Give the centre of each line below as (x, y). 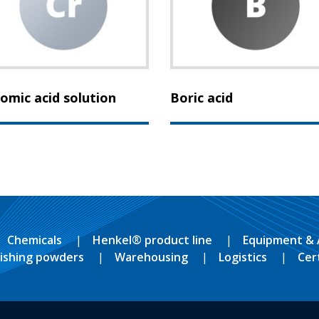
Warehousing (151, 257)
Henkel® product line (152, 240)
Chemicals (34, 240)
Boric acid (202, 97)
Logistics (242, 257)
